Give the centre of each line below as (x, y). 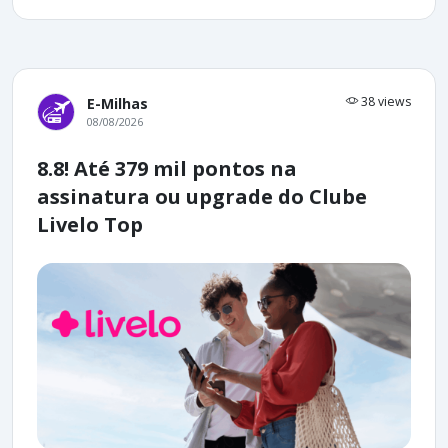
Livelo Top (90, 225)
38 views (384, 102)
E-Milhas (117, 104)
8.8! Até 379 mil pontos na (167, 169)
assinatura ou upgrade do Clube (202, 197)
